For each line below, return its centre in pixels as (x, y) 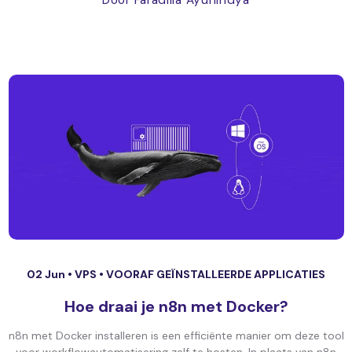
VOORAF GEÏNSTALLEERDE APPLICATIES (216, 274)
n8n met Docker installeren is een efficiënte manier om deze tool (176, 335)
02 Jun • (51, 274)
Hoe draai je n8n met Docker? (176, 306)
